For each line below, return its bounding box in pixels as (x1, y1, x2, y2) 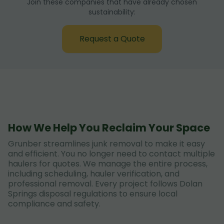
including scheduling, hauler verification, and (8, 168, 179, 179)
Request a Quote (79, 33, 145, 44)
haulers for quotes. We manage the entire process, (8, 158, 207, 169)
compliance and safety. (8, 198, 100, 209)
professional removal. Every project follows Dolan (8, 178, 202, 189)
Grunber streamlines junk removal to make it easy (8, 138, 205, 149)
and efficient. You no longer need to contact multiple (8, 148, 215, 159)
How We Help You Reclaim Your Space (8, 120, 210, 135)
